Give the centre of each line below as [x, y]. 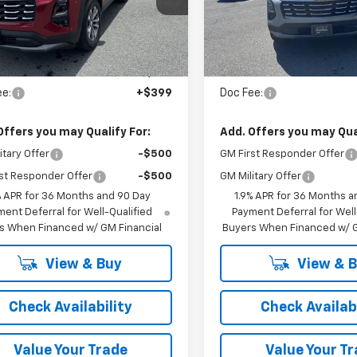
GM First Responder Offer [282, 154]
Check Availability [70, 307]
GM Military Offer [261, 176]
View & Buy [82, 264]
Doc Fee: [242, 93]
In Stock [245, 16]
